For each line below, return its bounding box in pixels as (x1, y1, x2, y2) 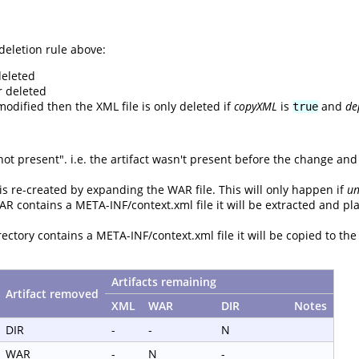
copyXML (234, 99, 277, 115)
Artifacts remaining (111, 274, 216, 290)
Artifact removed (6, 286, 99, 302)
